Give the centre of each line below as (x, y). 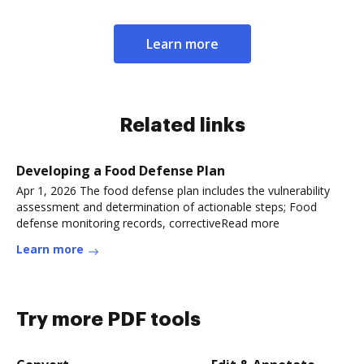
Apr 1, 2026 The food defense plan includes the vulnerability (173, 190)
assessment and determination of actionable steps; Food (167, 206)
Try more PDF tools (108, 319)
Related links (182, 125)
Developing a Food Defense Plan (121, 170)
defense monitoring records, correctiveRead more (148, 223)
